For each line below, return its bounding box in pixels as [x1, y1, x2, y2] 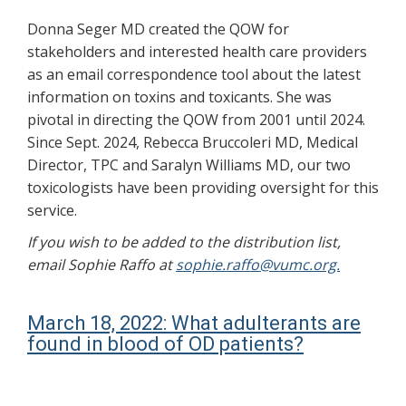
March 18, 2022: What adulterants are [27, 312, 361, 334]
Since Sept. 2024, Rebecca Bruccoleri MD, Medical [27, 132, 358, 152]
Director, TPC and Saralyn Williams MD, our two [27, 155, 351, 175]
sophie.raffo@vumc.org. [176, 255, 340, 275]
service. [27, 200, 77, 220]
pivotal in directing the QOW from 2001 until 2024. [27, 110, 365, 130]
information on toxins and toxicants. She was [27, 87, 332, 107]
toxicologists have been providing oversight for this [27, 178, 379, 198]
